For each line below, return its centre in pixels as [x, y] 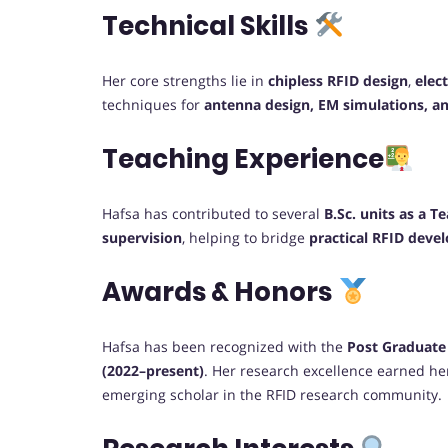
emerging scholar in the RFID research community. [272, 395]
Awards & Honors [217, 292]
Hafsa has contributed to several [213, 214]
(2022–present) [153, 371]
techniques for [153, 105]
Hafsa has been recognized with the [224, 347]
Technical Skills [205, 26]
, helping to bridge [245, 238]
